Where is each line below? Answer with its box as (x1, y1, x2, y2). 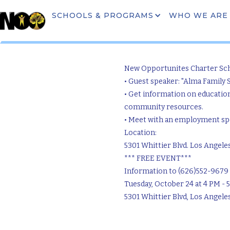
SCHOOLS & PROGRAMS (52, 11, 154, 20)
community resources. (124, 103, 203, 111)
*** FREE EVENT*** (124, 154, 191, 163)
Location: (124, 128, 157, 137)
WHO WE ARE (169, 11, 228, 20)
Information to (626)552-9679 (124, 167, 228, 176)
